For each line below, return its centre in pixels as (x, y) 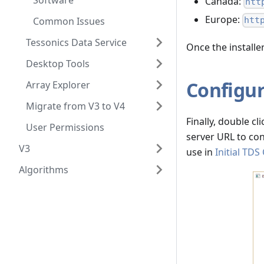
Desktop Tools (58, 64)
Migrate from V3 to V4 (75, 106)
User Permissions (65, 127)
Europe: (224, 20)
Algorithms (44, 170)
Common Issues (69, 21)
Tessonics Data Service (76, 42)
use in (201, 152)
